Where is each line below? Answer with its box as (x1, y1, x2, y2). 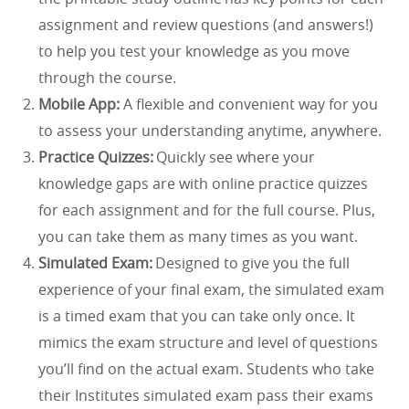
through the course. (38, 67, 176, 88)
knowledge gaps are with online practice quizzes (38, 173, 368, 194)
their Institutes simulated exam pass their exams (38, 384, 373, 405)
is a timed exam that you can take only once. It (38, 305, 355, 326)
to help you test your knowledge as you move (38, 40, 350, 61)
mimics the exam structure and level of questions (38, 331, 378, 352)
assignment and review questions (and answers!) (38, 14, 373, 35)
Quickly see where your (153, 146, 315, 167)
